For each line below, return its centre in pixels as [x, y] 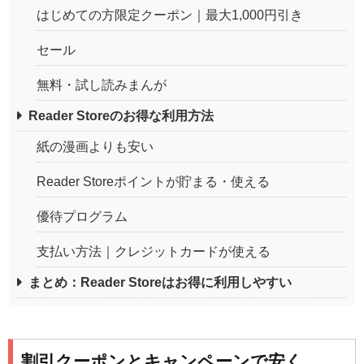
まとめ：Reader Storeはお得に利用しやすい [160, 282]
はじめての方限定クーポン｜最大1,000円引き [170, 15]
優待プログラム [82, 216]
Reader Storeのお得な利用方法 [121, 115]
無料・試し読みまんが [102, 84]
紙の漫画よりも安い [95, 146]
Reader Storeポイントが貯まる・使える [153, 181]
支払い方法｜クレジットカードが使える [154, 251]
